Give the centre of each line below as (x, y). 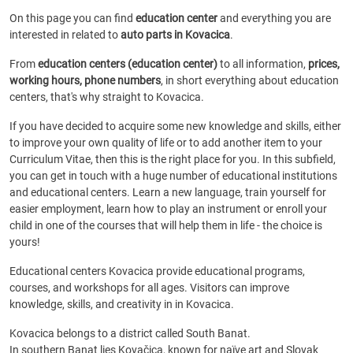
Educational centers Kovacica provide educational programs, (157, 271)
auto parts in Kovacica (175, 35)
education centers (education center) (128, 64)
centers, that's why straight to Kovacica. (107, 97)
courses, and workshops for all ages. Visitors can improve (149, 288)
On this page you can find (72, 18)
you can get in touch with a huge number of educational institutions (173, 176)
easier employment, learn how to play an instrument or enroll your (168, 209)
